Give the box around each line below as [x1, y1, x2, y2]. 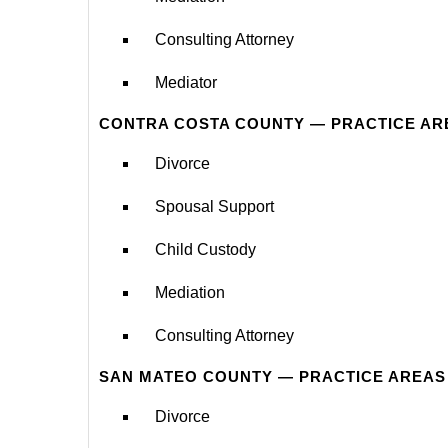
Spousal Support [155, 197, 274, 215]
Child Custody [155, 240, 256, 258]
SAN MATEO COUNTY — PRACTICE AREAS [99, 367, 446, 385]
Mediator [155, 73, 217, 91]
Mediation [155, 283, 225, 301]
